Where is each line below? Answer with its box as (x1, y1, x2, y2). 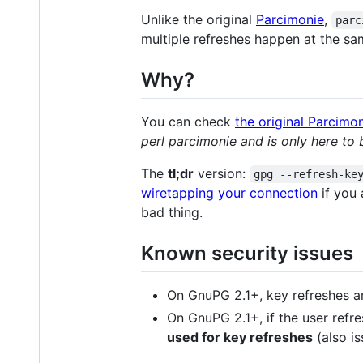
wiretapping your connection (141, 184, 318, 201)
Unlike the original (141, 11, 256, 28)
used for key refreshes (167, 329, 313, 346)
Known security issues (141, 241, 353, 265)
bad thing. (141, 203, 203, 220)
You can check (141, 113, 235, 130)
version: (194, 164, 250, 181)
